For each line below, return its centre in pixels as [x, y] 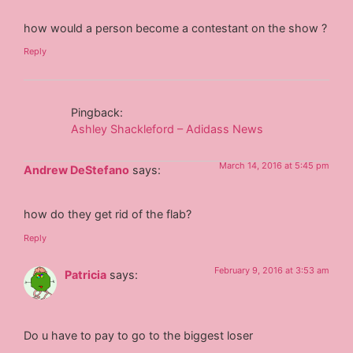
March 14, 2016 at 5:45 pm [274, 166]
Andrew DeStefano [77, 170]
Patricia [86, 274]
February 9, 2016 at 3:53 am [271, 270]
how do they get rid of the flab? [108, 214]
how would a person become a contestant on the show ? [176, 28]
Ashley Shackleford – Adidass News [167, 129]
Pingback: [97, 113]
